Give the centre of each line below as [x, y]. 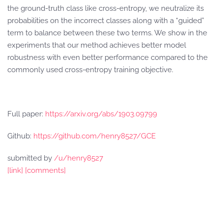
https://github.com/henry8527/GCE [95, 136]
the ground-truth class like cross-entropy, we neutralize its [106, 8]
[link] [15, 170]
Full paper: [26, 114]
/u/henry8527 [79, 158]
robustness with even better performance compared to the [108, 57]
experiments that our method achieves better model [97, 45]
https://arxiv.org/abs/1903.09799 [101, 114]
